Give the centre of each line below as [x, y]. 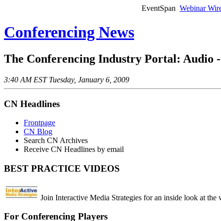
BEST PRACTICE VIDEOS [62, 168]
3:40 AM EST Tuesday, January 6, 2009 [67, 79]
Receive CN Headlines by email [74, 149]
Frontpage [39, 123]
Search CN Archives [56, 141]
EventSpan [159, 8]
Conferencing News [69, 32]
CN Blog [38, 132]
